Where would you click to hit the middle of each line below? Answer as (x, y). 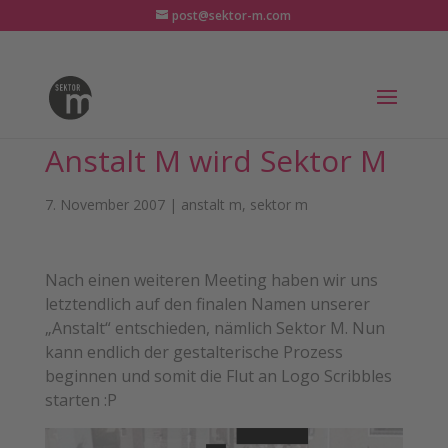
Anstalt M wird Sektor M (215, 160)
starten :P (80, 400)
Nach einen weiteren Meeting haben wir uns (211, 280)
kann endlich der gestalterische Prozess (193, 352)
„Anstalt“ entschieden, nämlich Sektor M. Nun (214, 328)
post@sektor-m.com (232, 15)
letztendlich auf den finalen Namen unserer (207, 304)
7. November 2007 (104, 204)
